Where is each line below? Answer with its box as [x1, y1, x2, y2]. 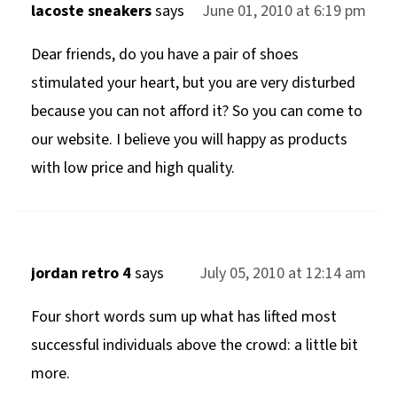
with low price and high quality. [30, 156, 235, 179]
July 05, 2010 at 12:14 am [199, 261, 367, 284]
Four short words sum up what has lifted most [30, 305, 337, 328]
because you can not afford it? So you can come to [30, 99, 362, 122]
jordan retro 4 [30, 261, 131, 284]
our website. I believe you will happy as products [30, 128, 347, 151]
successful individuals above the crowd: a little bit [30, 333, 358, 356]
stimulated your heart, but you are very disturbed [30, 71, 355, 94]
